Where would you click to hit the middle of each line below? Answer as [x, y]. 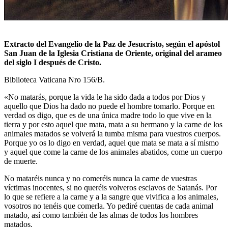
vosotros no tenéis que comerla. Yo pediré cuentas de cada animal [109, 206]
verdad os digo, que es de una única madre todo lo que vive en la [108, 115]
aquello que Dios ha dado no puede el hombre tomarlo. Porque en [109, 106]
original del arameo [189, 53]
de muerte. [21, 161]
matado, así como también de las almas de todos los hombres [101, 215]
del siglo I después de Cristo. [53, 62]
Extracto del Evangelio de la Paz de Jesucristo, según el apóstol [112, 44]
